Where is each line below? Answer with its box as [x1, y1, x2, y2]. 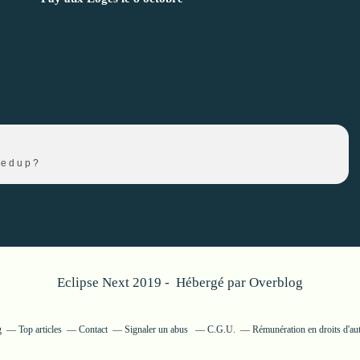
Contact [79, 324, 108, 336]
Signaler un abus [125, 324, 190, 336]
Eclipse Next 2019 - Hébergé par [57, 275, 249, 291]
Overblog [249, 275, 303, 291]
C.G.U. [207, 324, 235, 336]
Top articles [18, 324, 62, 336]
